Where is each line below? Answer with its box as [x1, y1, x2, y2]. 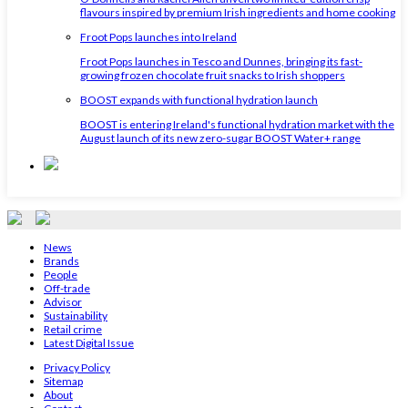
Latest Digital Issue [44, 335, 134, 350]
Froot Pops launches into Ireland [80, 29, 237, 44]
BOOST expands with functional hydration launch [80, 92, 318, 107]
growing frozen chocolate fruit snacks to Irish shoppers [80, 67, 345, 82]
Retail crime [44, 321, 102, 336]
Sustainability [44, 308, 107, 322]
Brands [44, 253, 79, 268]
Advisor [44, 294, 82, 309]
